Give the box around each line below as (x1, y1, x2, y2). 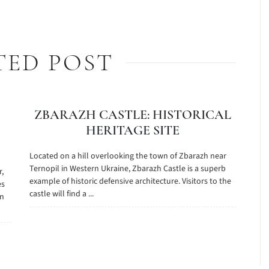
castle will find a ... (29, 188, 94, 200)
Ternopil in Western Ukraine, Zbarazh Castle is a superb (29, 163, 226, 175)
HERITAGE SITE (85, 122, 180, 138)
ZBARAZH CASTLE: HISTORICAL (34, 107, 231, 122)
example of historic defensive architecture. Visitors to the (29, 175, 231, 187)
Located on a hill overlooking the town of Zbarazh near (29, 150, 226, 162)
